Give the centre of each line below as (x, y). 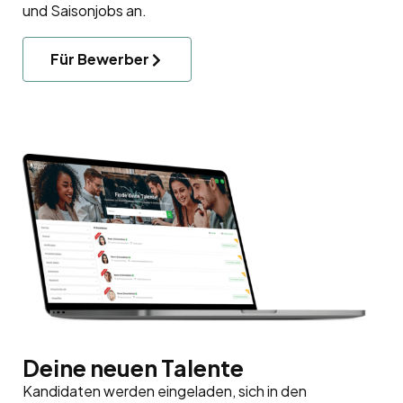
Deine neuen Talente (133, 368)
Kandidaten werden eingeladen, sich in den (165, 391)
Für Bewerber (100, 58)
